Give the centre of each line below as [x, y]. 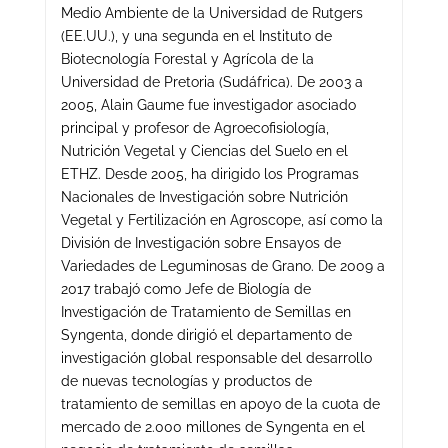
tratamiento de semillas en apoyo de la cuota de [220, 404]
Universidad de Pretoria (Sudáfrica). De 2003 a [211, 82]
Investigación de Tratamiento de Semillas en [205, 312]
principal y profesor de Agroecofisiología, [194, 128]
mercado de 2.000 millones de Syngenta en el [212, 427]
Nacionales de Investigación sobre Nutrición [204, 197]
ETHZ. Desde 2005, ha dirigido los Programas [209, 174]
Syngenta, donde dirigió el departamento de [206, 335]
